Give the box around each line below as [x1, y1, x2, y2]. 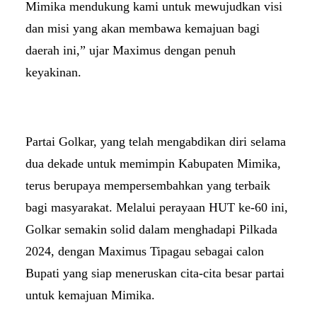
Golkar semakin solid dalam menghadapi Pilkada [25, 221, 277, 236]
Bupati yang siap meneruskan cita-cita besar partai [25, 265, 284, 280]
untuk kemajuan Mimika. [25, 287, 155, 302]
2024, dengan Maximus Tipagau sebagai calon [25, 243, 264, 258]
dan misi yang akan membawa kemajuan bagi [25, 21, 260, 35]
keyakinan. [25, 64, 81, 79]
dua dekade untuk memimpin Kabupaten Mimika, [25, 156, 281, 171]
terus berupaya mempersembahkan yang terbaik [25, 178, 270, 192]
